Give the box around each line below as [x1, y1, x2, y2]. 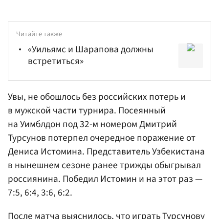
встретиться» [28, 54, 84, 68]
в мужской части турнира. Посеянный [8, 104, 166, 118]
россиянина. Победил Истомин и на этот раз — [8, 172, 202, 186]
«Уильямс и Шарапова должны [28, 42, 153, 56]
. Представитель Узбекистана [82, 145, 205, 159]
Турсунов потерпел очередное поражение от [8, 131, 196, 145]
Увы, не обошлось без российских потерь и [8, 90, 186, 104]
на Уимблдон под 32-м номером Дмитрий [8, 117, 177, 131]
